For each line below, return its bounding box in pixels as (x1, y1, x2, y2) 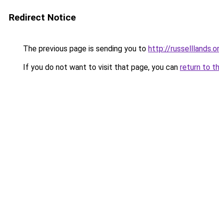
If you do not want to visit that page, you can (21, 63, 180, 72)
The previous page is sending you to (21, 44, 148, 53)
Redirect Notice (9, 12, 76, 23)
